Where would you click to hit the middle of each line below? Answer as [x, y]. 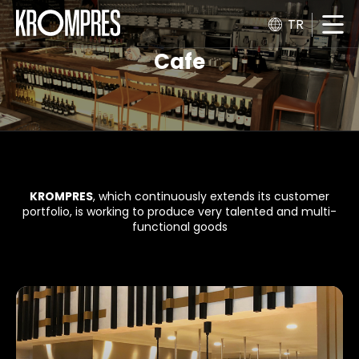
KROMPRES [61, 196]
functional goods [179, 226]
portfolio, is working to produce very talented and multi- [179, 211]
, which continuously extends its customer [211, 196]
